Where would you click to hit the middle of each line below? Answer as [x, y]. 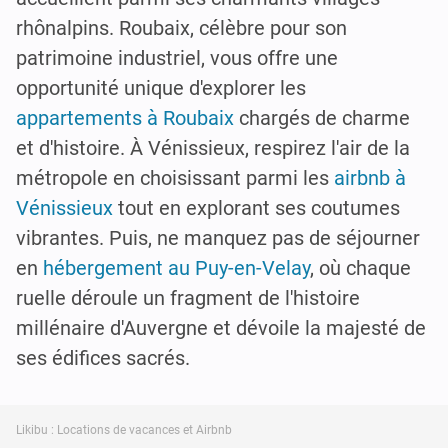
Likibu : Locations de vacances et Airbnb [124, 429]
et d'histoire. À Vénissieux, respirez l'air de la [213, 147]
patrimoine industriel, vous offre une [177, 57]
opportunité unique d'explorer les [161, 87]
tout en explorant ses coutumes [256, 207]
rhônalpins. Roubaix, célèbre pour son [181, 27]
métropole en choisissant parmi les [175, 177]
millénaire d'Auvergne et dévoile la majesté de [221, 327]
